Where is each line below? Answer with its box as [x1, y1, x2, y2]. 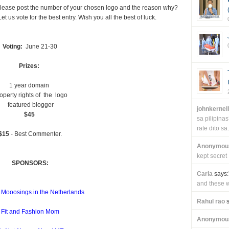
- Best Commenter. [9, 130, 62, 138]
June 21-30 [22, 43, 57, 50]
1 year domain [9, 82, 51, 89]
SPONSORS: [11, 159, 49, 167]
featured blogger [6, 101, 54, 108]
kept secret [196, 152, 227, 159]
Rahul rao [196, 198, 225, 205]
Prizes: [19, 62, 41, 70]
